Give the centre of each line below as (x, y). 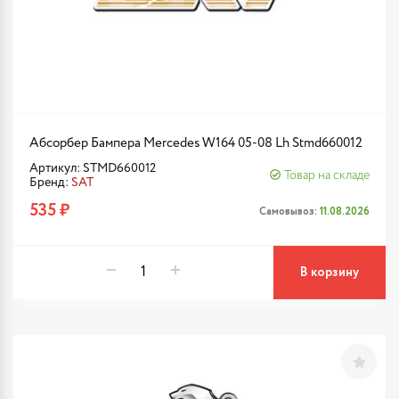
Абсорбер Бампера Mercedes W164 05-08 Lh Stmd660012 (196, 143)
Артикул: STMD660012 (93, 168)
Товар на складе (327, 175)
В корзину (330, 273)
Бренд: (50, 183)
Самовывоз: (289, 211)
